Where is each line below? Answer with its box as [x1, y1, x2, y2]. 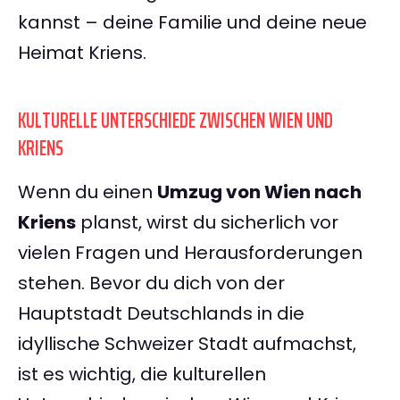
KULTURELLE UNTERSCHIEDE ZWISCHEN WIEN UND [18, 104, 333, 138]
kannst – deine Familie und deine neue [18, 10, 367, 36]
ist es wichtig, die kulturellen [18, 362, 266, 387]
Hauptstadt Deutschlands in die [18, 301, 304, 327]
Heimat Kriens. [18, 40, 146, 66]
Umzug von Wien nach [157, 179, 362, 205]
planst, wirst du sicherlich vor [76, 210, 338, 236]
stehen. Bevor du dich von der [18, 271, 285, 296]
